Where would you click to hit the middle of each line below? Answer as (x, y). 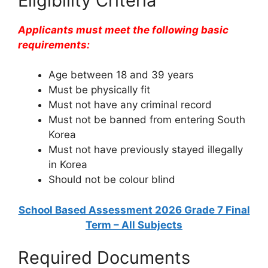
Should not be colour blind (112, 180)
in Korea (68, 165)
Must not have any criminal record (130, 105)
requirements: (54, 45)
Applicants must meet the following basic (123, 30)
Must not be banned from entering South (147, 120)
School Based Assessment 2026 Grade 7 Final (134, 210)
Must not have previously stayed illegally (146, 150)
